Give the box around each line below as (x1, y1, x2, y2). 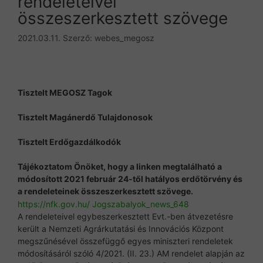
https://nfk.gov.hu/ (18, 198, 92, 209)
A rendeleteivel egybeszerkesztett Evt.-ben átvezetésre (18, 211, 233, 221)
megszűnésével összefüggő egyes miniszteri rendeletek (18, 235, 233, 246)
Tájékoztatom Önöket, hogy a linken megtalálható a (18, 161, 222, 171)
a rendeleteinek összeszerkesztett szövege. (18, 186, 193, 196)
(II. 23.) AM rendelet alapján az (127, 248, 245, 258)
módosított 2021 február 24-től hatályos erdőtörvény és (18, 173, 242, 184)
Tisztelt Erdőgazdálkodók (18, 136, 121, 147)
